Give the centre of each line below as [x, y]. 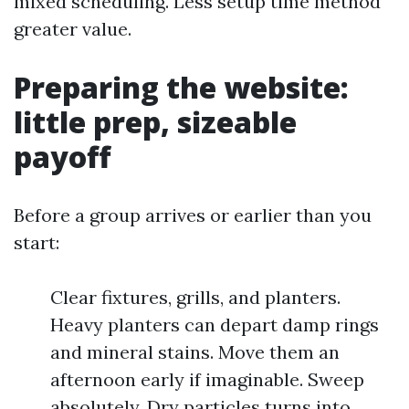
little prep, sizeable [155, 122]
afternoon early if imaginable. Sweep [207, 379]
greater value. [73, 29]
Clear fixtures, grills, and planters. [195, 297]
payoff [62, 157]
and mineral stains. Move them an [195, 352]
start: [37, 242]
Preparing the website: [181, 87]
